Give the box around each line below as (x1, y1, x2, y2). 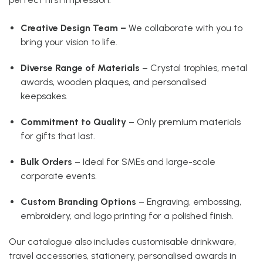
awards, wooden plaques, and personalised (21, 76, 207, 87)
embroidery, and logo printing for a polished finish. (21, 210, 234, 221)
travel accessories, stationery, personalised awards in (9, 249, 237, 261)
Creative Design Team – (21, 22, 126, 33)
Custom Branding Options (21, 195, 136, 207)
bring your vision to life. (21, 36, 117, 48)
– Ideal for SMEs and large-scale (72, 156, 215, 167)
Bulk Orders (21, 156, 72, 167)
